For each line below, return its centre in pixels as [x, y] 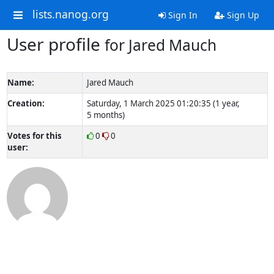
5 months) [106, 115]
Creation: [26, 103]
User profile [55, 44]
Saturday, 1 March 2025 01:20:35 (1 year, [163, 103]
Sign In [181, 15]
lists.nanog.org [70, 14]
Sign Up [242, 15]
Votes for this [34, 136]
